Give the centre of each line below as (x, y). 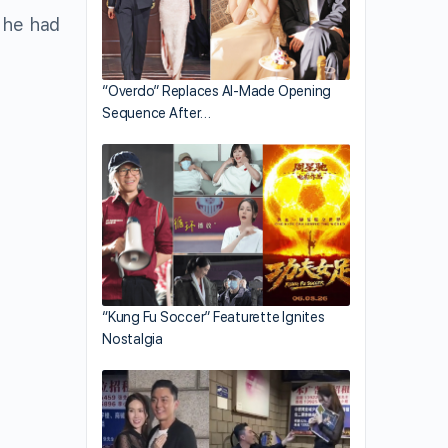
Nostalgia (132, 339)
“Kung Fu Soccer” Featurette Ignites (213, 317)
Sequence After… (156, 113)
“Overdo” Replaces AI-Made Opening (217, 91)
